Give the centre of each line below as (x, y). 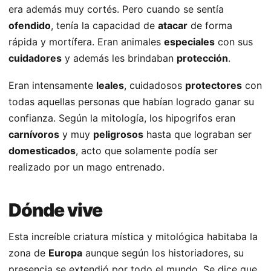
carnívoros (34, 135)
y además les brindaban (119, 58)
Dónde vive (55, 210)
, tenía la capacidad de (104, 26)
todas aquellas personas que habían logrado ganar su (131, 102)
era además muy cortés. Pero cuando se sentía (116, 9)
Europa (65, 253)
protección (202, 58)
